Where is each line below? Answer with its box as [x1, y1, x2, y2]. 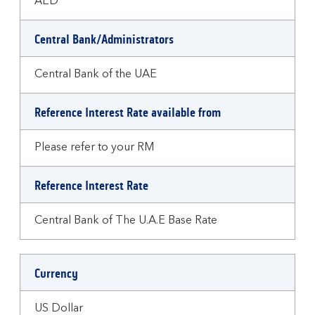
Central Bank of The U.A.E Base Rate [34, 215, 217, 226]
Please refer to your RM [34, 142, 154, 153]
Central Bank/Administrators [34, 32, 174, 47]
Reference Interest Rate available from [34, 105, 221, 120]
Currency [34, 266, 78, 281]
